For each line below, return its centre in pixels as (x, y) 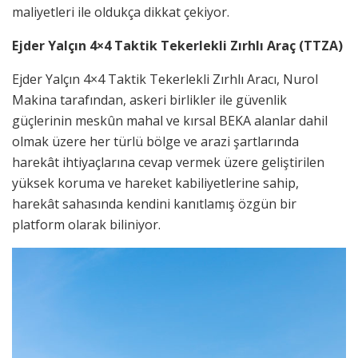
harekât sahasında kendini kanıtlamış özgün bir (154, 203)
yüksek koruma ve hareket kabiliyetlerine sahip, (155, 183)
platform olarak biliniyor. (86, 224)
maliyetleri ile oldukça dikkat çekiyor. (121, 12)
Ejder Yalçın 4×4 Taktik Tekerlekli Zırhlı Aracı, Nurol (165, 79)
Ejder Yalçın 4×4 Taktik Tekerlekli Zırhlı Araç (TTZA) (177, 45)
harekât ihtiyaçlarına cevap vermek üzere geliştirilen (168, 162)
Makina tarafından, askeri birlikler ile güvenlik (149, 99)
